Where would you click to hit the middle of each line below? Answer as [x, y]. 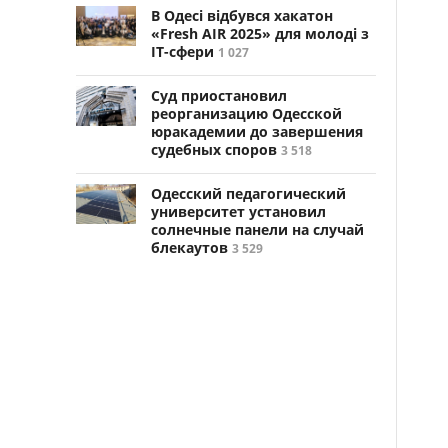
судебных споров [214, 149]
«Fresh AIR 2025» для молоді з [260, 33]
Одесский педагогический [248, 193]
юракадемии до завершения [257, 131]
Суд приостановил [219, 95]
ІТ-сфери [182, 51]
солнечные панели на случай [257, 229]
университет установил [238, 211]
